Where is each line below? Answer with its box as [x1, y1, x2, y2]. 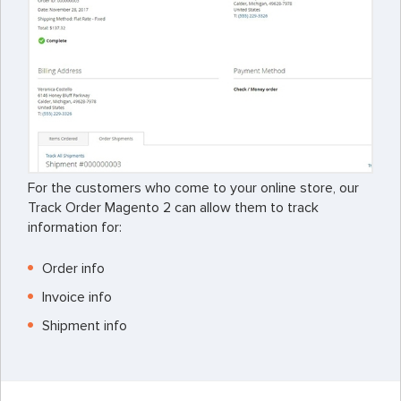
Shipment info [42, 316, 127, 335]
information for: [28, 218, 122, 236]
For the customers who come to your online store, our [28, 178, 359, 197]
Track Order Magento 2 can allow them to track [28, 198, 319, 217]
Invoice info [42, 287, 112, 306]
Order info [42, 259, 105, 277]
